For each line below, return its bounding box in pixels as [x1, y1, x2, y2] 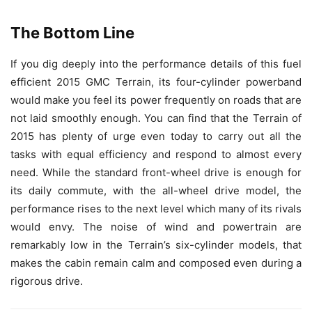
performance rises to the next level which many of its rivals [10, 201, 302, 215]
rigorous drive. [10, 274, 83, 288]
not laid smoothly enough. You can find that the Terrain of [10, 111, 302, 125]
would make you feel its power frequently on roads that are [10, 93, 302, 107]
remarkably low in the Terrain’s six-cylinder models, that [10, 237, 302, 251]
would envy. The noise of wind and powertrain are [10, 219, 302, 233]
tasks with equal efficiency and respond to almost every [10, 147, 302, 161]
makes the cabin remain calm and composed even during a [10, 256, 302, 270]
